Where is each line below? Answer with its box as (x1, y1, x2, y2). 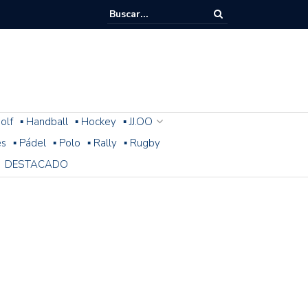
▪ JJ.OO (123, 114, 153, 129)
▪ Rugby (124, 135, 160, 150)
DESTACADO (5, 157, 68, 171)
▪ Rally (87, 135, 117, 150)
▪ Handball (20, 114, 68, 129)
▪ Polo (53, 135, 80, 150)
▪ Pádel (13, 135, 46, 150)
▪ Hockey (75, 114, 116, 129)
